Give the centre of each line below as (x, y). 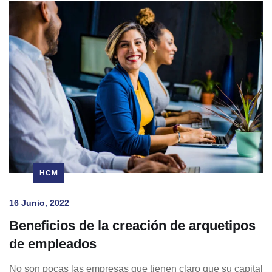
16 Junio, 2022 (39, 202)
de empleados (53, 243)
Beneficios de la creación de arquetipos (132, 225)
